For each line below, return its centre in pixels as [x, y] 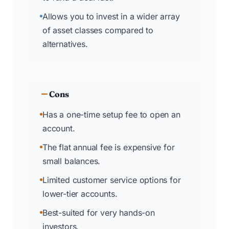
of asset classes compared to [98, 30]
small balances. [72, 161]
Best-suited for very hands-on [99, 212]
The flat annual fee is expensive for [109, 147]
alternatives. [65, 44]
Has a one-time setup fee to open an [111, 114]
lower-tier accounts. [80, 193]
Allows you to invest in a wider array [111, 16]
